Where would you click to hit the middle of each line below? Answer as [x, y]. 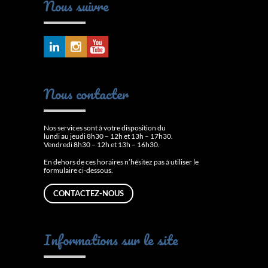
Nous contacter [86, 93]
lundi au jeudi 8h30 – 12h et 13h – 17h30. [108, 136]
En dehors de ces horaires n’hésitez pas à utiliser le [121, 162]
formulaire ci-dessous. [78, 170]
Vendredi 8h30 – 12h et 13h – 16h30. [102, 144]
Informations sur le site [111, 239]
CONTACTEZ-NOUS [89, 193]
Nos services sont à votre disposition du [105, 127]
